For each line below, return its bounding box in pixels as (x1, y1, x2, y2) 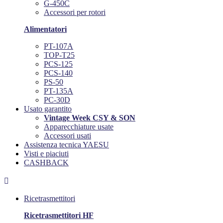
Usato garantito (24, 105, 72, 113)
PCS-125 (44, 60, 73, 69)
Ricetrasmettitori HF (24, 211, 94, 220)
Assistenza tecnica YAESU (24, 140, 109, 149)
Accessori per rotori (44, 8, 106, 17)
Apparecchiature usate (44, 122, 113, 131)
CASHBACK (24, 158, 69, 167)
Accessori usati (44, 131, 91, 140)
